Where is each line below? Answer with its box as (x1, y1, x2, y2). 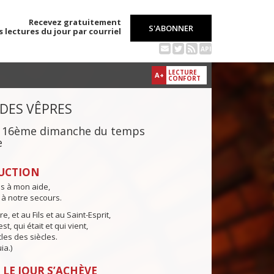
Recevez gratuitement (29, 17, 121, 28)
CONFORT (168, 74, 201, 83)
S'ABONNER (149, 23, 193, 34)
